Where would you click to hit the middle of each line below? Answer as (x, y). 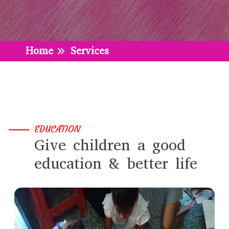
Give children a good (110, 145)
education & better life (116, 164)
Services (90, 51)
